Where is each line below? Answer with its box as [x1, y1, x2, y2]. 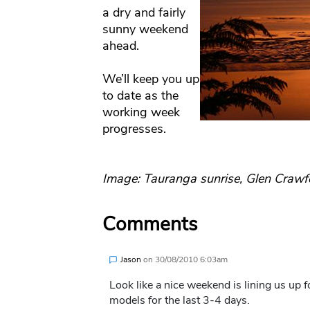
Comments [102, 211, 197, 238]
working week [102, 104, 180, 121]
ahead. [102, 37, 143, 55]
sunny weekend [102, 21, 188, 38]
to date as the [102, 87, 179, 104]
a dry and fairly [102, 4, 185, 21]
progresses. [102, 120, 166, 138]
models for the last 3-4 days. [109, 293, 250, 309]
